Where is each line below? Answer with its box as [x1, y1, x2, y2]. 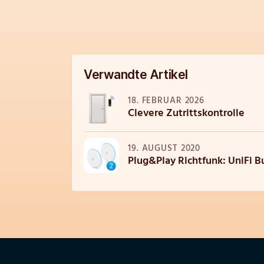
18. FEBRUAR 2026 [128, 94, 204, 108]
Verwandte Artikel [84, 67, 188, 82]
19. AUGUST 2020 [128, 142, 201, 156]
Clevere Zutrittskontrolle [128, 105, 245, 123]
